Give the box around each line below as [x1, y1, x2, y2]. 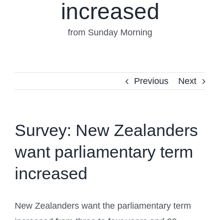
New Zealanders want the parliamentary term [15, 201, 191, 211]
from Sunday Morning [68, 27, 152, 38]
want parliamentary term [15, 142, 193, 162]
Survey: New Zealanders [15, 121, 198, 140]
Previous [134, 76, 168, 86]
